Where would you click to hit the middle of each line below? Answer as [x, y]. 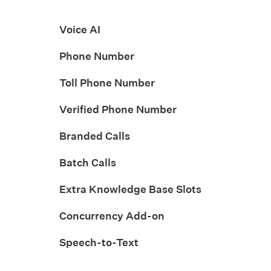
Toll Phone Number [107, 82]
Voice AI [80, 29]
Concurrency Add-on [112, 215]
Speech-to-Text [99, 242]
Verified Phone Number [118, 109]
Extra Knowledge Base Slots [130, 189]
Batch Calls [88, 162]
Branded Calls [95, 135]
